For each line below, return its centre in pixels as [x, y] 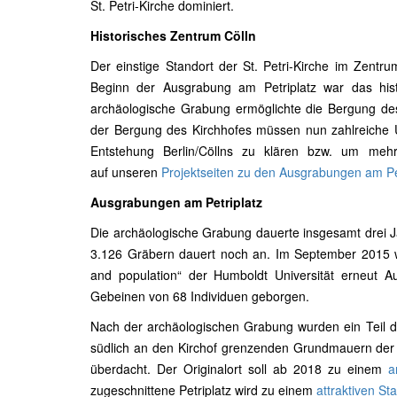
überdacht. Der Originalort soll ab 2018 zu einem [240, 369]
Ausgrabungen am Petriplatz [176, 202]
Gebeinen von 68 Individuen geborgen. [200, 296]
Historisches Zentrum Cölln [173, 35]
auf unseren [124, 172]
